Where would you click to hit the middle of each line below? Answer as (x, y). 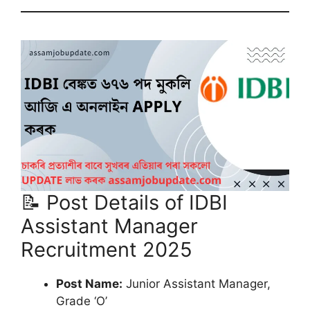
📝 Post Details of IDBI (124, 202)
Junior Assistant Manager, (197, 283)
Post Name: (89, 283)
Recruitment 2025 (107, 249)
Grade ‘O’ (82, 301)
